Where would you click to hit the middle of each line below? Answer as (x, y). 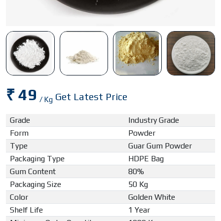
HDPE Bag (146, 159)
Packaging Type (37, 159)
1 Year (139, 210)
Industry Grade (154, 120)
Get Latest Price (91, 97)
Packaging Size (36, 184)
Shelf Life (26, 210)
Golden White (152, 197)
